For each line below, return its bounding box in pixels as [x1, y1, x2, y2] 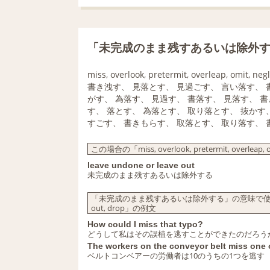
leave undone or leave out [87, 160, 195, 170]
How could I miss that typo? [87, 219, 203, 229]
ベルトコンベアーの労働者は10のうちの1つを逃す [87, 250, 265, 261]
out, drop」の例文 [91, 202, 156, 213]
